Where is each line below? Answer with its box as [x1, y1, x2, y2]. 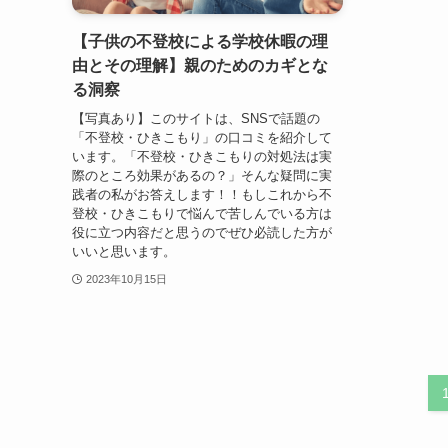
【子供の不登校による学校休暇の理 [72, 33, 328, 51]
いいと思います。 [72, 243, 176, 259]
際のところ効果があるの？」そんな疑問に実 [72, 167, 332, 183]
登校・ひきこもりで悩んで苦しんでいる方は [72, 205, 332, 221]
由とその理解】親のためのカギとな [72, 57, 328, 75]
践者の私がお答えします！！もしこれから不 [72, 186, 332, 202]
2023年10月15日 [85, 272, 167, 285]
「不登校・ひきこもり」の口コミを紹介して [72, 129, 332, 145]
